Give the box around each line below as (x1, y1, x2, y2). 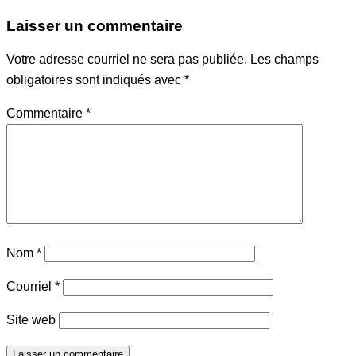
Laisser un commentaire (6, 17, 183, 35)
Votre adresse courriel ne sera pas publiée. (6, 52, 247, 67)
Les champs (250, 52, 319, 67)
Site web (6, 313, 56, 327)
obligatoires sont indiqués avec (6, 73, 184, 87)
